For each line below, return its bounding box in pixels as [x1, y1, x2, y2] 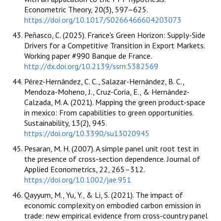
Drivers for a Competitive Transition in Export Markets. [24, 40, 205, 51]
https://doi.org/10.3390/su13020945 [24, 128, 149, 139]
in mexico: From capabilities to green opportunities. [24, 108, 193, 118]
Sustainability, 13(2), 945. [24, 118, 107, 128]
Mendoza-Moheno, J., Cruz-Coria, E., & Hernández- [24, 87, 189, 97]
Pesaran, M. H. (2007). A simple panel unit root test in [24, 144, 199, 154]
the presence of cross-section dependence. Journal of [24, 154, 200, 164]
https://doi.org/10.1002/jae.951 [24, 175, 131, 185]
